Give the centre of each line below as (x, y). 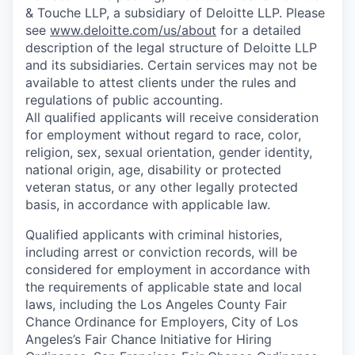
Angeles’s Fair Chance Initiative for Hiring (149, 339)
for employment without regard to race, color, (163, 134)
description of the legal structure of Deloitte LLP (171, 47)
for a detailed (259, 30)
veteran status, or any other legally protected (162, 187)
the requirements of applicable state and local (164, 286)
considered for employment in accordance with (168, 269)
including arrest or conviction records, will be (161, 252)
